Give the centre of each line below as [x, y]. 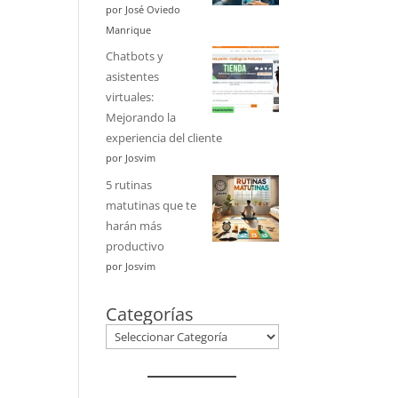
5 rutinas [129, 184]
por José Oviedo [143, 9]
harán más [134, 225]
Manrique [129, 30]
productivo [135, 246]
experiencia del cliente [164, 138]
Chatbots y [135, 56]
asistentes [133, 77]
